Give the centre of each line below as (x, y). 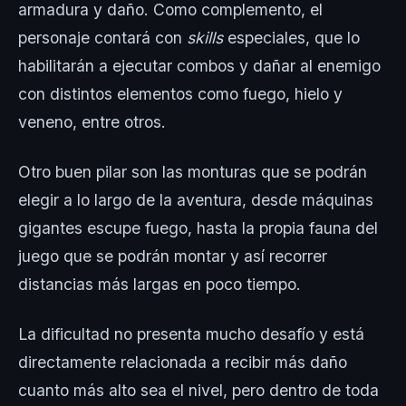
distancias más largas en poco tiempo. (159, 285)
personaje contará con (102, 38)
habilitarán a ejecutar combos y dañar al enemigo (199, 66)
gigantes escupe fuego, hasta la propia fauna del (198, 228)
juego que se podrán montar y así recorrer (173, 256)
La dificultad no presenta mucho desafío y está (191, 334)
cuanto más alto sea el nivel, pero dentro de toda (198, 391)
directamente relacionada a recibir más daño (183, 362)
